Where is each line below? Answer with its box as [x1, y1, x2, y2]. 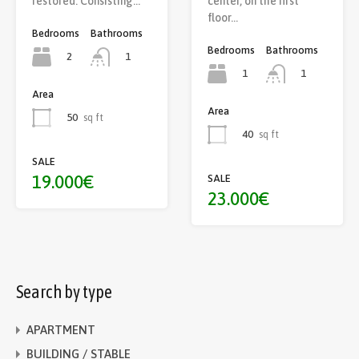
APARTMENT [26, 323, 95, 337]
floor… [208, 10, 238, 24]
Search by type [16, 281, 112, 303]
